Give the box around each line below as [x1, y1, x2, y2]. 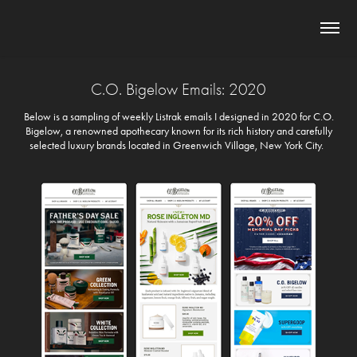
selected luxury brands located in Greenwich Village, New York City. [29, 139, 328, 152]
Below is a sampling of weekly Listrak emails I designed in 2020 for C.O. [23, 110, 334, 124]
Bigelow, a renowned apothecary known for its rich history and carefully [25, 124, 332, 138]
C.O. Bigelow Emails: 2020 [91, 80, 266, 99]
